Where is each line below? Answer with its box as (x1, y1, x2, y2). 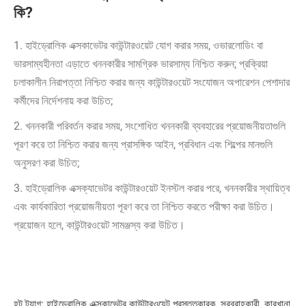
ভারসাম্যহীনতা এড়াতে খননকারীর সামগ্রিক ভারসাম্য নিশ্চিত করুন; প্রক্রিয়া (14, 57, 268, 71)
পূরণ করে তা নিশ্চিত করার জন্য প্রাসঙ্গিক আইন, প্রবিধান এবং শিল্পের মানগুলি (14, 138, 273, 152)
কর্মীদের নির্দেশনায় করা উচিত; (14, 94, 113, 108)
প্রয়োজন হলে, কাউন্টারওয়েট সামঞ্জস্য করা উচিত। (14, 219, 185, 232)
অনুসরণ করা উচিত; (14, 156, 79, 170)
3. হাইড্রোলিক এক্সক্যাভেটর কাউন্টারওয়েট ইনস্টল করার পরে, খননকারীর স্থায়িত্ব (14, 182, 290, 195)
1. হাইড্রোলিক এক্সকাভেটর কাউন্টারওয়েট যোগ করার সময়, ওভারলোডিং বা (14, 39, 263, 53)
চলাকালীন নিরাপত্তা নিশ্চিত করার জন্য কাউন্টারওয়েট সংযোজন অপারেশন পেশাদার (14, 76, 290, 89)
